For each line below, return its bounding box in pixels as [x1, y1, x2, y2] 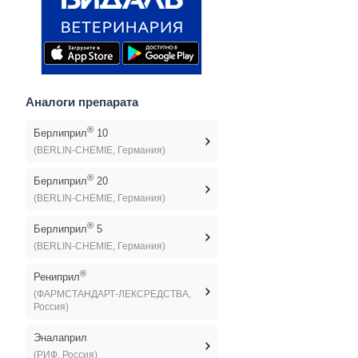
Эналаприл [33, 332, 87, 344]
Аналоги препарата [25, 95, 138, 109]
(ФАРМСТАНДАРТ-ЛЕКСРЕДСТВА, [33, 288, 191, 300]
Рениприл [33, 271, 80, 283]
